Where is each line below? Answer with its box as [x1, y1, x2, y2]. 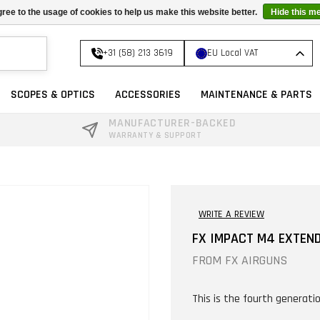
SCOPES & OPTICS [11, 87, 95, 102]
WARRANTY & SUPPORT [109, 129, 202, 141]
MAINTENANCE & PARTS [201, 87, 312, 102]
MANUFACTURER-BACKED [109, 115, 236, 131]
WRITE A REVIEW [199, 207, 264, 221]
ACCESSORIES [115, 87, 181, 102]
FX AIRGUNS [225, 251, 287, 269]
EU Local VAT [207, 46, 258, 59]
